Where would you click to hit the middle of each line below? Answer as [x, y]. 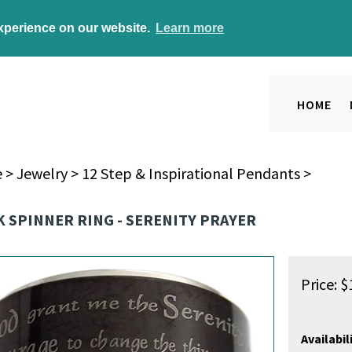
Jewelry [42, 173]
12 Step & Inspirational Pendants [191, 173]
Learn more [189, 27]
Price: [319, 284]
